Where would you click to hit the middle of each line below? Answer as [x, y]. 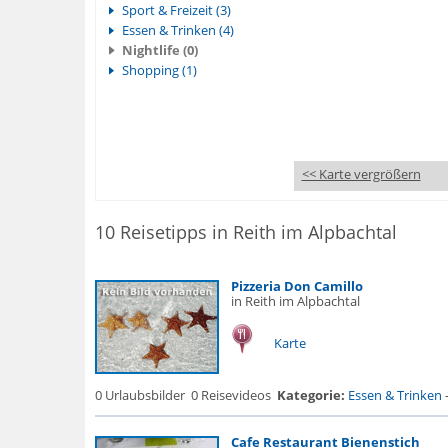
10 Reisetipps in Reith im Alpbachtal [245, 232]
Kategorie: [310, 395]
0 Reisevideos [230, 395]
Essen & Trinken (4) [177, 30]
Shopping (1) [159, 70]
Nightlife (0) [159, 50]
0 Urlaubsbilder [139, 395]
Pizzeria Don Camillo [296, 286]
